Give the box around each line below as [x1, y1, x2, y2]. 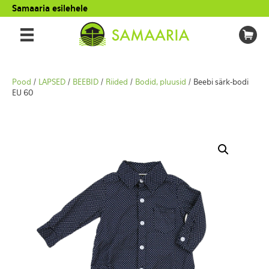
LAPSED [38, 77, 65, 87]
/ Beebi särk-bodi [186, 77, 249, 87]
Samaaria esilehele [12, 4, 88, 13]
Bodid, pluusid [135, 77, 186, 87]
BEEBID [73, 77, 98, 87]
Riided [106, 77, 128, 87]
